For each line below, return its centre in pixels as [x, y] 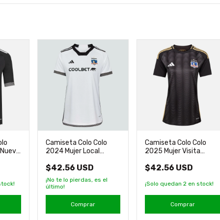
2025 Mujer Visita [173, 151]
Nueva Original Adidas [79, 159]
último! [55, 186]
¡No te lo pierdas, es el [76, 179]
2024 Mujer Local [72, 151]
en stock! [200, 183]
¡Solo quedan [164, 183]
